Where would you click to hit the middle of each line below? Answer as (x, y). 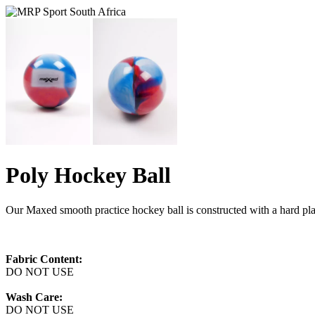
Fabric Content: (44, 259)
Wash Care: (34, 297)
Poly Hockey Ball (88, 175)
